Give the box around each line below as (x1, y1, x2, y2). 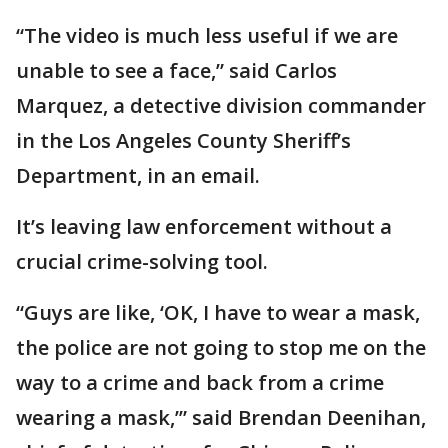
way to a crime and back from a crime (16, 369, 384, 397)
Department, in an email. (16, 162, 260, 190)
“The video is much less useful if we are (16, 22, 398, 50)
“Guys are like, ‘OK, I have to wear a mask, (16, 299, 420, 327)
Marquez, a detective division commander (16, 92, 426, 120)
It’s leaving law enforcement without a (16, 213, 392, 241)
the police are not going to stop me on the (16, 334, 426, 362)
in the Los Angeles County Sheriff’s (16, 127, 351, 155)
